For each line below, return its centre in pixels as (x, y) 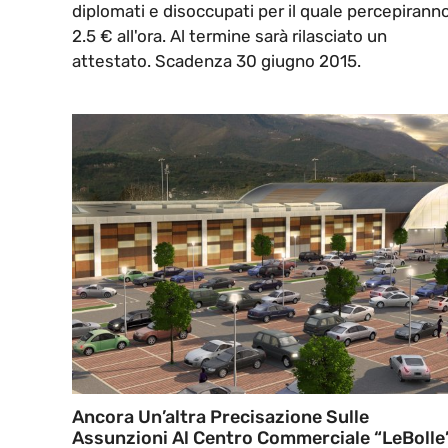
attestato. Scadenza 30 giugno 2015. (216, 61)
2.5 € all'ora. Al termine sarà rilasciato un (229, 36)
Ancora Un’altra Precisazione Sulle (220, 417)
